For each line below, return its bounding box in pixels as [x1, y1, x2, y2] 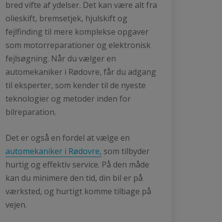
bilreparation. [5, 106, 56, 117]
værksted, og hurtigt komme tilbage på [5, 185, 151, 197]
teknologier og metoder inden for [5, 93, 131, 104]
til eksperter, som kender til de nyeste [5, 79, 146, 91]
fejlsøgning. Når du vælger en [5, 53, 116, 64]
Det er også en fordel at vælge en [5, 132, 130, 143]
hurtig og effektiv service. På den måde [5, 159, 149, 170]
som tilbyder [102, 145, 150, 157]
